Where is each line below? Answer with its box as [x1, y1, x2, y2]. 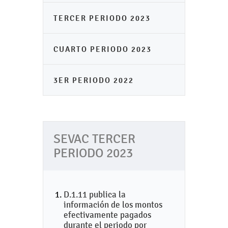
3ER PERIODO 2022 [53, 75, 134, 85]
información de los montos [64, 199, 162, 210]
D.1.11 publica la [64, 189, 126, 199]
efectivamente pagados [64, 210, 151, 220]
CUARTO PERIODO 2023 [53, 44, 152, 54]
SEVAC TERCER [53, 132, 135, 146]
